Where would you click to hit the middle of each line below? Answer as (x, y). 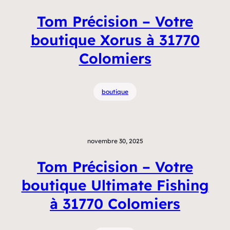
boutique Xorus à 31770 (115, 40)
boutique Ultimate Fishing (115, 185)
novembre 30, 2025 (115, 141)
